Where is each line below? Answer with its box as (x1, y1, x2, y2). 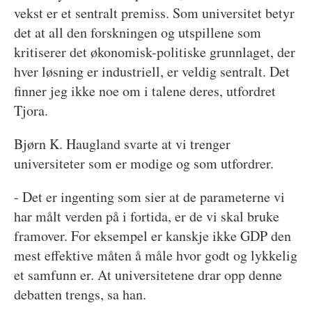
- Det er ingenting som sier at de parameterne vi (13, 187, 285, 206)
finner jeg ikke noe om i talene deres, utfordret (13, 81, 276, 100)
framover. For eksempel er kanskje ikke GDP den (13, 226, 291, 245)
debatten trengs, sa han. (13, 284, 146, 304)
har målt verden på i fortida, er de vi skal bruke (13, 206, 279, 226)
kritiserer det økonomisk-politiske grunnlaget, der (13, 42, 295, 61)
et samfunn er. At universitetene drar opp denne (13, 265, 282, 284)
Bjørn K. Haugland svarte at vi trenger (13, 134, 231, 153)
